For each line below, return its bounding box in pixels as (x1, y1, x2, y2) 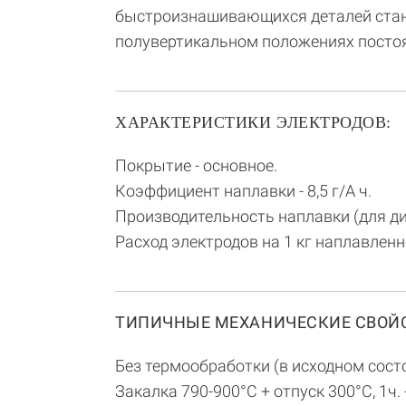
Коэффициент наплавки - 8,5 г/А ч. (115, 181, 372, 200)
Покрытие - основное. (115, 156, 277, 175)
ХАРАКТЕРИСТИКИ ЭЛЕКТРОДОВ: (115, 113, 392, 131)
